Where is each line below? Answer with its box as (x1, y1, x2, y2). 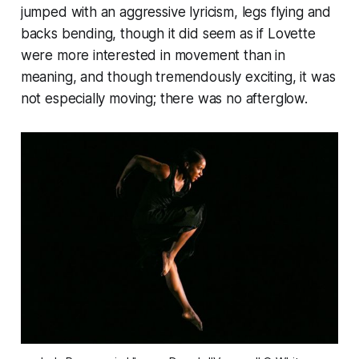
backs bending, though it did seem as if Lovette (20, 25, 316, 42)
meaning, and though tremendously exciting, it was (20, 68, 336, 85)
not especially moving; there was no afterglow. (20, 90, 308, 107)
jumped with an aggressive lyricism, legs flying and (20, 3, 332, 20)
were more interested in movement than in (20, 46, 285, 63)
